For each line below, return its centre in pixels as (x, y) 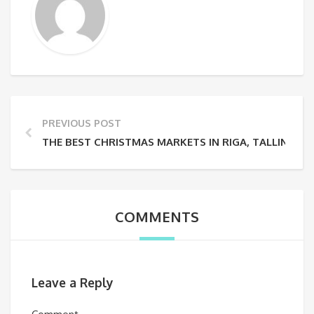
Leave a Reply (73, 283)
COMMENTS (157, 216)
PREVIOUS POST (82, 123)
